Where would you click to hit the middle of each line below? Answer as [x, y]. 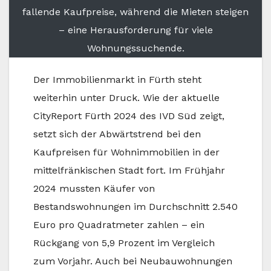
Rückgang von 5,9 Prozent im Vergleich [124, 243]
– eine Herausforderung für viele [135, 30]
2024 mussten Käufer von [94, 188]
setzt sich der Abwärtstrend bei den [117, 134]
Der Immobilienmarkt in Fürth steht [117, 79]
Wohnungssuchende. [135, 48]
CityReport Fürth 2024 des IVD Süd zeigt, [129, 116]
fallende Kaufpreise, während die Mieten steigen [135, 11]
